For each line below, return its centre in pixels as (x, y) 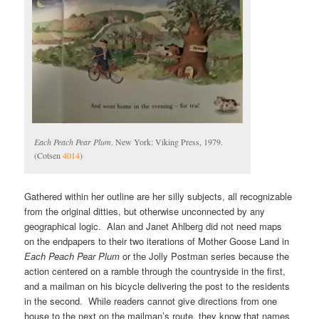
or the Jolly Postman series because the (205, 256)
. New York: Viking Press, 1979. (167, 141)
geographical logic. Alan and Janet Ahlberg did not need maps (153, 226)
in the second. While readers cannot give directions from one (151, 301)
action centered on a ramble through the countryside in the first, (155, 271)
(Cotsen (49, 155)
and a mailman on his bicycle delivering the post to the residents (157, 286)
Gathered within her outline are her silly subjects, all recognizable (158, 197)
